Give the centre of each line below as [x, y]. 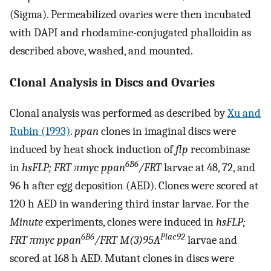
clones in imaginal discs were [167, 131]
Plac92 [173, 237]
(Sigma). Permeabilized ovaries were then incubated [130, 15]
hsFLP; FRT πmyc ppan [73, 167]
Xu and [244, 113]
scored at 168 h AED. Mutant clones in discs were [122, 258]
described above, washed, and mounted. [101, 51]
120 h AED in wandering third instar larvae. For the [129, 204]
